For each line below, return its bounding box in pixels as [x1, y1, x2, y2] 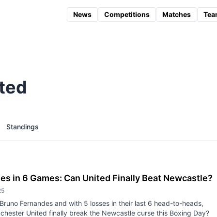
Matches [162, 10, 191, 18]
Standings [6, 123, 39, 131]
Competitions [104, 10, 150, 18]
